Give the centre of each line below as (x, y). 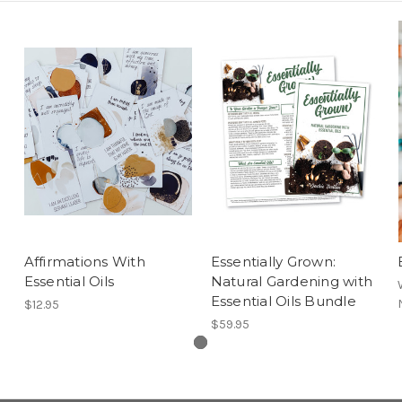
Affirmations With (84, 261)
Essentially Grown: (273, 261)
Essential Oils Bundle (283, 301)
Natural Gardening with (291, 281)
